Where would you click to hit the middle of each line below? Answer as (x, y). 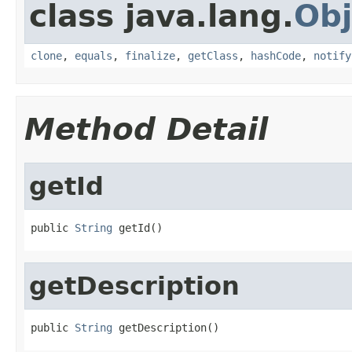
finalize (150, 55)
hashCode (276, 55)
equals (93, 55)
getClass (213, 55)
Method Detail (146, 129)
